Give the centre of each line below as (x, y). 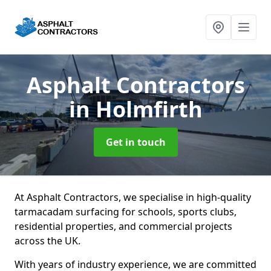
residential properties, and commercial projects (123, 226)
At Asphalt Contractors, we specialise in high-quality (133, 197)
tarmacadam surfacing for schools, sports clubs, (126, 212)
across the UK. (49, 241)
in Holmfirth (135, 109)
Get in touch (135, 142)
